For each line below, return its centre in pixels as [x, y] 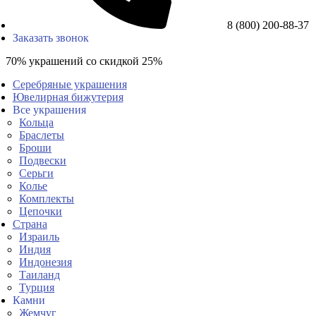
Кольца [37, 122]
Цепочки [41, 211]
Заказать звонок [50, 38]
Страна [30, 224]
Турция [37, 287]
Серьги [37, 173]
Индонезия [46, 262]
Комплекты [47, 199]
